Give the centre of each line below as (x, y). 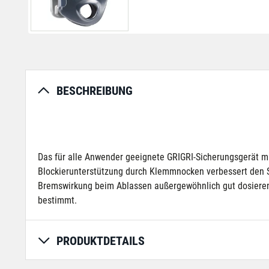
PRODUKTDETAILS (101, 241)
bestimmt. (57, 200)
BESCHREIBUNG (95, 91)
